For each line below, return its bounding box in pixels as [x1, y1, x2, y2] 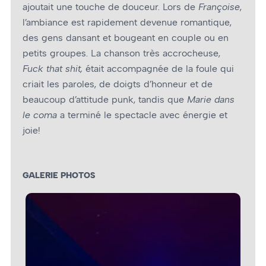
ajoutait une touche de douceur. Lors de [23, 1, 198, 13]
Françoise [198, 1, 240, 13]
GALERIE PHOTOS [23, 169, 95, 180]
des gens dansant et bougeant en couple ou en [23, 32, 229, 44]
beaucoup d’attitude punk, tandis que [23, 94, 187, 106]
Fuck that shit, [23, 63, 83, 75]
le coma [23, 109, 60, 121]
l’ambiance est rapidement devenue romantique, [23, 17, 232, 28]
